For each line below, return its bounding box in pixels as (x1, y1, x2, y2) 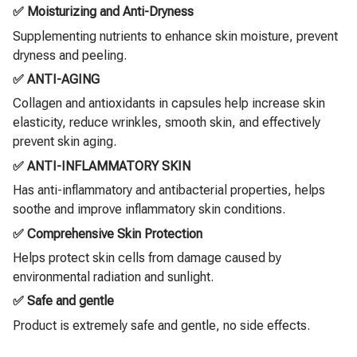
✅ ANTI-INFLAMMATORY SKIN (13, 158, 190, 174)
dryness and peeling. (13, 47, 127, 63)
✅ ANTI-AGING (13, 72, 100, 87)
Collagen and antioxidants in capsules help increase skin (13, 96, 325, 112)
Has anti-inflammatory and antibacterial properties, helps (13, 182, 325, 198)
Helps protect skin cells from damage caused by (13, 249, 281, 265)
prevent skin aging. (13, 134, 116, 150)
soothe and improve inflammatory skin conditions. (13, 202, 285, 218)
